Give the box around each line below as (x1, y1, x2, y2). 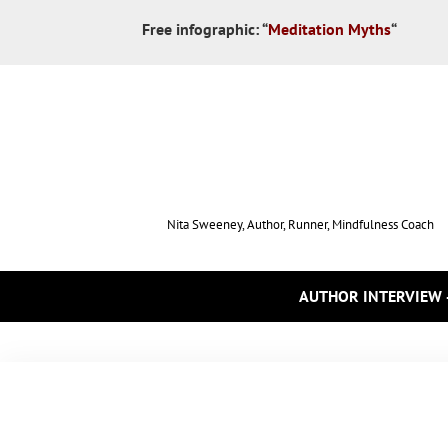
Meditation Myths (268, 19, 391, 39)
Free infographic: (142, 19, 262, 39)
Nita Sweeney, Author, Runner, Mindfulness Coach (167, 216, 434, 233)
